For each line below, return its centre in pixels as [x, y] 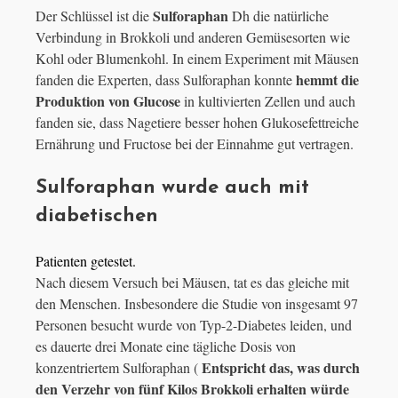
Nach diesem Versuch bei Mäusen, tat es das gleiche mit [192, 283]
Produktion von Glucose [108, 101]
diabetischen [97, 217]
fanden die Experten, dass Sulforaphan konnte [164, 80]
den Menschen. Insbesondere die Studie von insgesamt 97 [197, 304]
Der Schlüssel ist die [92, 16]
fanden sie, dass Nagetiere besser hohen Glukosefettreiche [197, 123]
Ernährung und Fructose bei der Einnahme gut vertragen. [195, 144]
